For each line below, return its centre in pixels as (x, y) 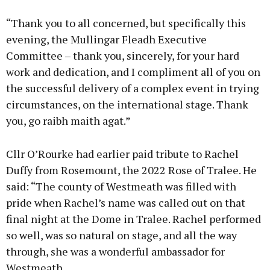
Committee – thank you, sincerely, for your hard (123, 56)
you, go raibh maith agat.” (68, 121)
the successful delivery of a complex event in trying (133, 88)
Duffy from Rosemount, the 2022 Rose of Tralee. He (131, 170)
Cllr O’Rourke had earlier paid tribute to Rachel (122, 154)
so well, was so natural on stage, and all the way (121, 235)
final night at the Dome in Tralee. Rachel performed (133, 219)
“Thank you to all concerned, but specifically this (126, 23)
